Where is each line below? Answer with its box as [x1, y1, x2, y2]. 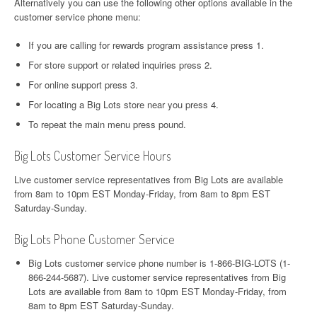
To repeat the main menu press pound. [28, 117, 186, 131]
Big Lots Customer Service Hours [14, 148, 171, 163]
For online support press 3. [28, 78, 138, 91]
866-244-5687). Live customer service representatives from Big [28, 270, 286, 284]
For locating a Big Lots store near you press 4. [28, 98, 219, 111]
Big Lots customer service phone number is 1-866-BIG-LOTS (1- [28, 256, 290, 270]
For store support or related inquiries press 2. [28, 58, 212, 71]
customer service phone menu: [14, 10, 141, 23]
